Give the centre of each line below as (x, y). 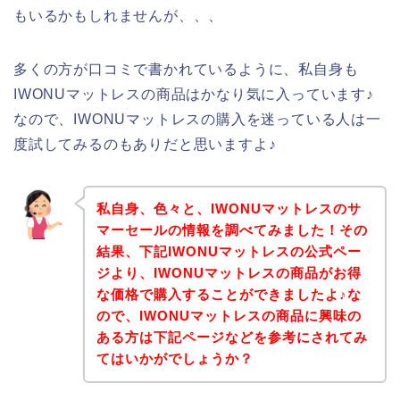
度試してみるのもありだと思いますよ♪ (145, 144)
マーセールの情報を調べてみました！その (232, 230)
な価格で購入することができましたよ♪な (229, 295)
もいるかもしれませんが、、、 (119, 15)
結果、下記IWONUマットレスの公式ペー (229, 252)
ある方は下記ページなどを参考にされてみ (232, 337)
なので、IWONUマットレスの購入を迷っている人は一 (197, 119)
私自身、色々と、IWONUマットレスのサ (229, 209)
